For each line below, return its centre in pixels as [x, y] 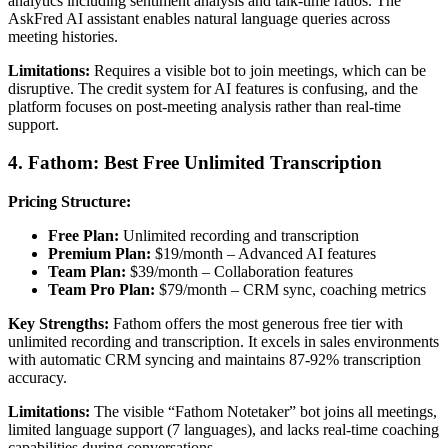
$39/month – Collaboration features [239, 272]
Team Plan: [87, 272]
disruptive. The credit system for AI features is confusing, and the [213, 88]
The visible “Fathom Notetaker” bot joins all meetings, [263, 412]
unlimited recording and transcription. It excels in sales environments [223, 342]
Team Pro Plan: [101, 290]
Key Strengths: [58, 324]
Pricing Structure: [69, 202]
